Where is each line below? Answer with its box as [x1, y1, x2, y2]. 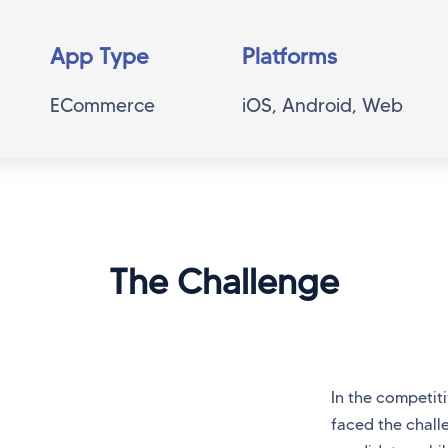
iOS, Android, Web [241, 93, 403, 117]
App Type [50, 42, 150, 70]
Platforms [241, 42, 337, 70]
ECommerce [50, 93, 156, 117]
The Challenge [109, 259, 339, 303]
